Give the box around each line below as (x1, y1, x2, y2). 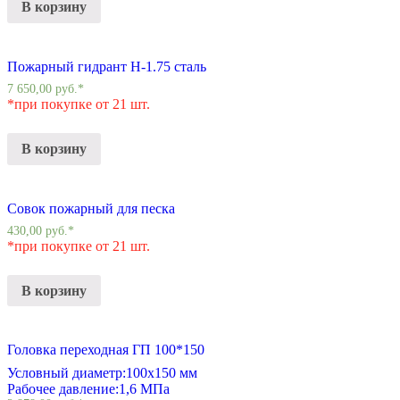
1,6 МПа (119, 381, 170, 397)
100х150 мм (126, 365, 197, 381)
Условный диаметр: (7, 365, 126, 381)
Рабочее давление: (7, 381, 119, 397)
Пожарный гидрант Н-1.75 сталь (7, 59, 206, 75)
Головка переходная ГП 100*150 (7, 342, 204, 358)
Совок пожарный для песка (7, 200, 175, 216)
